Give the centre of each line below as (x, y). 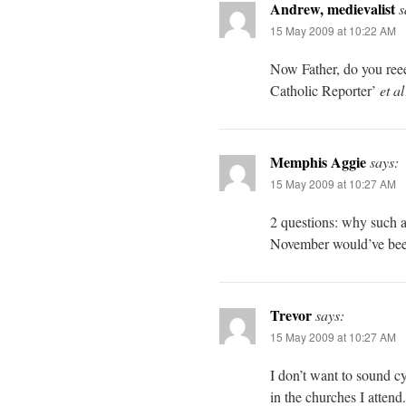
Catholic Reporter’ (325, 90)
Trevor (291, 314)
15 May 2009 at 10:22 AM (333, 30)
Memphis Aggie (318, 161)
